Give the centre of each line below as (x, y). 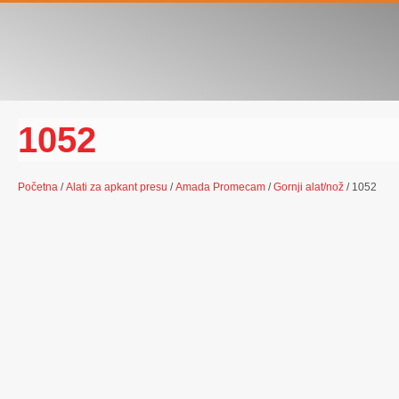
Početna (38, 187)
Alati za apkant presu (117, 187)
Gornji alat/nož (309, 187)
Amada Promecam (220, 187)
